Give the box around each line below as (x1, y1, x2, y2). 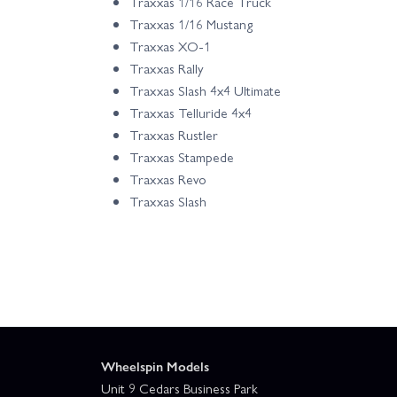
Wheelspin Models (101, 355, 209, 376)
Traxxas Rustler (129, 124, 218, 144)
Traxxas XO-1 (129, 35, 211, 56)
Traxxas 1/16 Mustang (129, 13, 253, 34)
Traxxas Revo (129, 168, 206, 189)
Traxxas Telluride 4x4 (129, 102, 252, 122)
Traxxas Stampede (129, 146, 234, 167)
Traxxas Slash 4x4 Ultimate (129, 80, 281, 100)
